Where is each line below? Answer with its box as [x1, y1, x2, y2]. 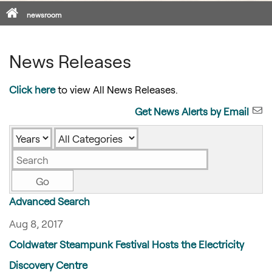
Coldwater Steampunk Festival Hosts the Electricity [9, 238, 244, 250]
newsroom [27, 10, 61, 19]
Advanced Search [9, 195, 90, 207]
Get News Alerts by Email [135, 105, 249, 117]
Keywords [138, 128, 183, 140]
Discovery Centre [9, 259, 87, 271]
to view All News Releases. [55, 83, 178, 95]
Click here [9, 83, 55, 95]
